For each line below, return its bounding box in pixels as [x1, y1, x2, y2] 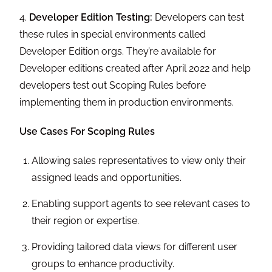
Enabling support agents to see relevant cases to [32, 198, 251, 210]
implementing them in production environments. [19, 97, 234, 109]
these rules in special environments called [19, 29, 206, 41]
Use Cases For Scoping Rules [19, 126, 155, 138]
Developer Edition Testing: [29, 12, 155, 24]
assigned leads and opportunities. [32, 172, 182, 184]
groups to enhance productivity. [32, 258, 175, 270]
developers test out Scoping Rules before [19, 80, 206, 92]
